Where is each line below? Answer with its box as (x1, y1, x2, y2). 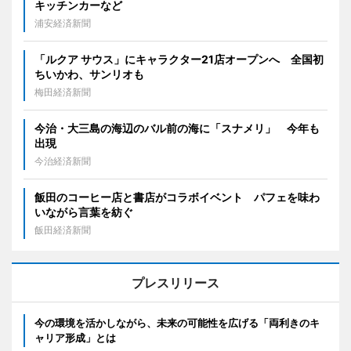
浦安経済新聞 (34, 16, 91, 29)
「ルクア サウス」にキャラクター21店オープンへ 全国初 (34, 52, 324, 66)
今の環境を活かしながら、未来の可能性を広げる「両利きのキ (34, 316, 320, 329)
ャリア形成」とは (34, 331, 116, 344)
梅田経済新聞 (34, 85, 91, 98)
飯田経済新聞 (34, 223, 91, 236)
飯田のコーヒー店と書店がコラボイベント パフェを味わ (34, 190, 320, 204)
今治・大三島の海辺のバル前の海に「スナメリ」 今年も (34, 121, 320, 135)
